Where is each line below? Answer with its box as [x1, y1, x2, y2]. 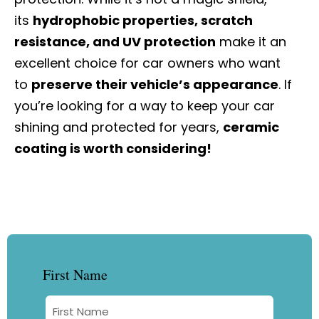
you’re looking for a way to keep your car [14, 97, 275, 115]
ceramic [223, 118, 279, 136]
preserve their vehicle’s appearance [31, 75, 278, 93]
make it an [216, 33, 286, 51]
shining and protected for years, [14, 118, 223, 136]
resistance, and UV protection [14, 33, 216, 51]
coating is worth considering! [14, 140, 211, 157]
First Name [43, 265, 108, 284]
